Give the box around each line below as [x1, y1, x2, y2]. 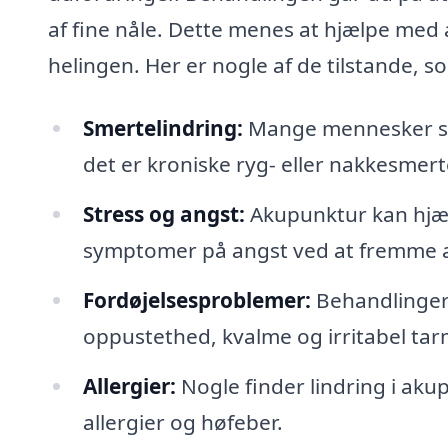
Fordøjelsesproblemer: [82, 285, 311, 314]
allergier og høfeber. [82, 407, 283, 436]
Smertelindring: [82, 114, 243, 143]
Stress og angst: [82, 200, 245, 229]
